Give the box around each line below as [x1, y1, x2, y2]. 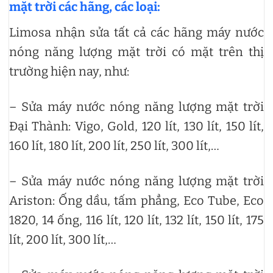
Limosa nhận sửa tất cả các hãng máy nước [9, 25, 264, 40]
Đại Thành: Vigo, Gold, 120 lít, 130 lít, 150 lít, [9, 119, 264, 134]
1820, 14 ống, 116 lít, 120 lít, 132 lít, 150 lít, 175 [9, 213, 264, 228]
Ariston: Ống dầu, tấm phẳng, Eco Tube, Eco [9, 193, 264, 208]
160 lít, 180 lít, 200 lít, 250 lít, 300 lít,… [9, 138, 219, 154]
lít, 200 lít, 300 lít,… [9, 232, 116, 247]
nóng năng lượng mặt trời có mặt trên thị [9, 44, 264, 60]
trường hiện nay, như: [9, 64, 129, 79]
